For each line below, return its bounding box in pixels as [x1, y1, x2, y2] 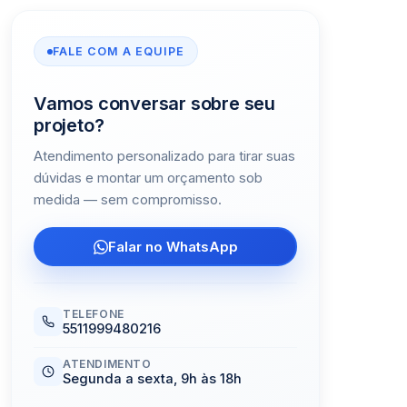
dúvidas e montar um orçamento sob [34, 169, 263, 187]
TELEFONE [63, 307, 124, 322]
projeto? [34, 114, 104, 137]
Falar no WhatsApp [107, 238, 238, 256]
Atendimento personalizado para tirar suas [34, 147, 295, 165]
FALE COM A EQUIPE [53, 45, 184, 58]
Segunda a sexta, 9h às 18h [63, 371, 242, 388]
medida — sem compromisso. [34, 191, 222, 209]
